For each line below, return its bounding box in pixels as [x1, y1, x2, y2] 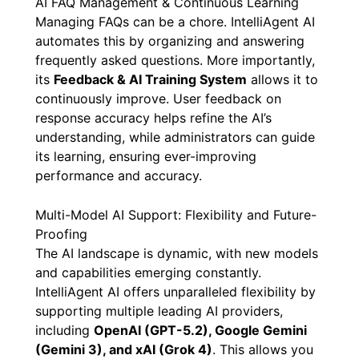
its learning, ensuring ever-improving [35, 147, 256, 164]
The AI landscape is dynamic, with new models [35, 245, 318, 262]
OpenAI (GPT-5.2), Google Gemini [94, 322, 307, 339]
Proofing [35, 226, 87, 243]
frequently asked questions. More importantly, [35, 51, 315, 68]
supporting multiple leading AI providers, [35, 303, 283, 320]
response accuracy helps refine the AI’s [35, 109, 272, 126]
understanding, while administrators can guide [35, 128, 315, 145]
